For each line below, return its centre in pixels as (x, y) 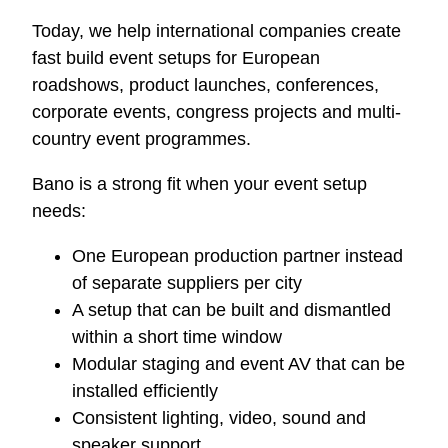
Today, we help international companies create (216, 31)
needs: (59, 211)
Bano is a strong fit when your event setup (199, 184)
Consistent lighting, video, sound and (219, 418)
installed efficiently (145, 391)
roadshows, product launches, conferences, (205, 85)
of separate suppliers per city (187, 283)
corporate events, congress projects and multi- (216, 112)
